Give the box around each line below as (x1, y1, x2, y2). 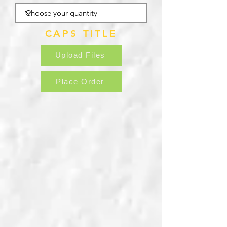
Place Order (56, 77, 104, 86)
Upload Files (55, 51, 105, 60)
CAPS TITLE (45, 27, 118, 40)
